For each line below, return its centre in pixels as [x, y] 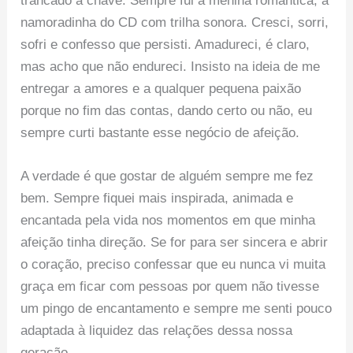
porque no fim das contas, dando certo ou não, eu [167, 110]
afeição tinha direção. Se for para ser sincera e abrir [175, 242]
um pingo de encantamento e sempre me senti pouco [176, 308]
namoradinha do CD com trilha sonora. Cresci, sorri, [175, 22]
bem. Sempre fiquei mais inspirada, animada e [157, 198]
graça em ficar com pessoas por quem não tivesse [170, 286]
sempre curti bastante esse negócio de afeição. [160, 132]
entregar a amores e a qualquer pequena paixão [161, 88]
